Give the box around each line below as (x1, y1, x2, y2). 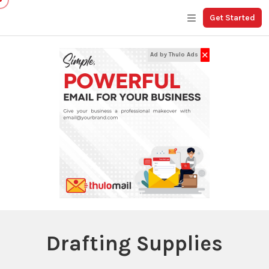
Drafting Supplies (46, 231, 223, 256)
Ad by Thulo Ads (150, 51, 198, 58)
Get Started (210, 13, 255, 23)
